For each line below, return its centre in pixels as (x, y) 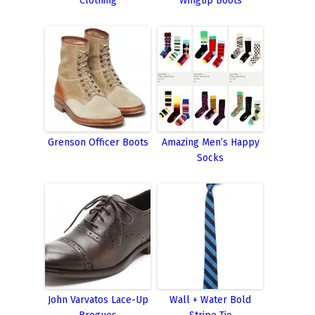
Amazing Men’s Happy (210, 142)
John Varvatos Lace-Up (98, 300)
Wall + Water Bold (210, 300)
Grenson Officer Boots (98, 142)
